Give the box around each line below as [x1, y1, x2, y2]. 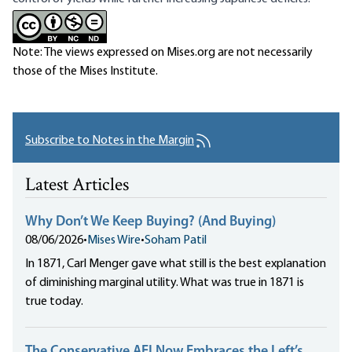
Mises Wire [87, 234, 141, 247]
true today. [25, 295, 83, 309]
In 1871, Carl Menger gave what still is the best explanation [25, 258, 326, 271]
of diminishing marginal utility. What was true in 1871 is [25, 277, 304, 290]
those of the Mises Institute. [13, 65, 158, 79]
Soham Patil [145, 234, 207, 247]
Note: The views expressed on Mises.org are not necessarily [13, 46, 313, 60]
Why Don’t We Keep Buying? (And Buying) [25, 214, 276, 230]
